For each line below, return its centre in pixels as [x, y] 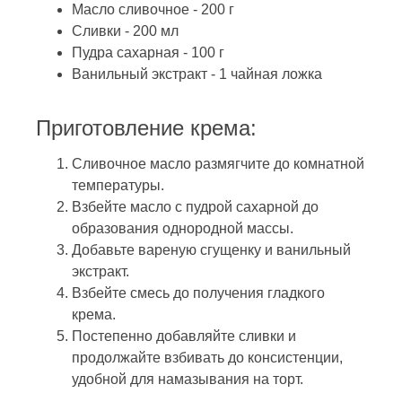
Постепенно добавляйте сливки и [184, 336]
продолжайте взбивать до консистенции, [207, 357]
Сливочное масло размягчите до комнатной [218, 163]
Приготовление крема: [146, 127]
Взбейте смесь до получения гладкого [198, 293]
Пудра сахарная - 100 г [148, 52]
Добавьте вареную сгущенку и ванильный [211, 249]
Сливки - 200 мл [125, 31]
